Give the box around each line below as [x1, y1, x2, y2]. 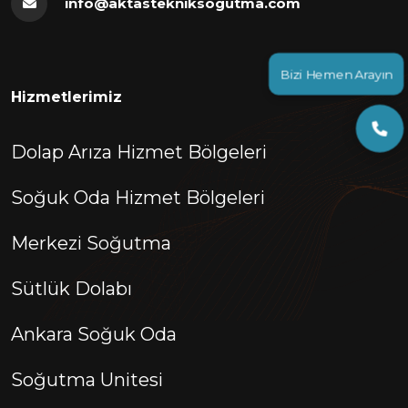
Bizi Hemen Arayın [277, 64, 393, 81]
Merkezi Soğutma [11, 232, 171, 255]
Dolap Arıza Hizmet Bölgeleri [11, 141, 267, 164]
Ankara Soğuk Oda [11, 323, 177, 346]
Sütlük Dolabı [11, 278, 132, 301]
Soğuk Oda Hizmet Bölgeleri [11, 187, 265, 209]
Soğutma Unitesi [11, 369, 163, 392]
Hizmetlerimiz [11, 88, 122, 107]
